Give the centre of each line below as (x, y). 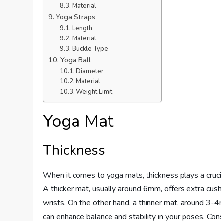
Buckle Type (90, 49)
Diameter (90, 71)
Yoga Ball (76, 59)
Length (82, 28)
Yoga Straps (76, 17)
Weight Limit (94, 92)
